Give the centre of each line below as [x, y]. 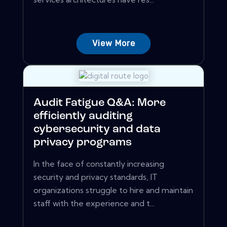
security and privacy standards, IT [96, 177]
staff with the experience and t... [94, 203]
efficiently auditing [83, 117]
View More [113, 44]
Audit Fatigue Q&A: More [100, 103]
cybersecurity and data [97, 130]
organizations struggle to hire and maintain [113, 190]
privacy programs [83, 143]
